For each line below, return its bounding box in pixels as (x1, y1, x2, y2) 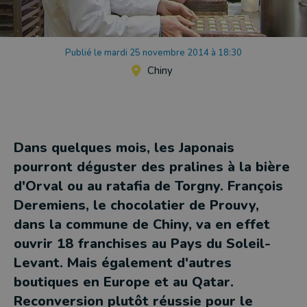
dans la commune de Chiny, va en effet (14, 215, 270, 234)
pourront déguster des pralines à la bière (14, 158, 290, 176)
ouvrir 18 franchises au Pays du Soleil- (14, 234, 271, 253)
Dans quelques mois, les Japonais (14, 138, 234, 157)
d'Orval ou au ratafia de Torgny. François (14, 177, 283, 195)
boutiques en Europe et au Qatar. (14, 273, 234, 291)
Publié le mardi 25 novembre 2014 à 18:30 (65, 47, 242, 59)
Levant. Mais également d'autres (14, 254, 232, 272)
